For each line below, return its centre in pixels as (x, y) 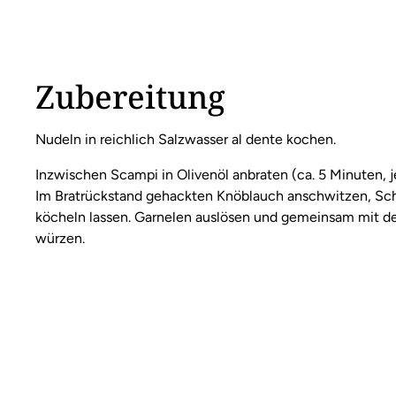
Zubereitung (130, 96)
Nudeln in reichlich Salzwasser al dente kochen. (186, 139)
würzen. (60, 238)
